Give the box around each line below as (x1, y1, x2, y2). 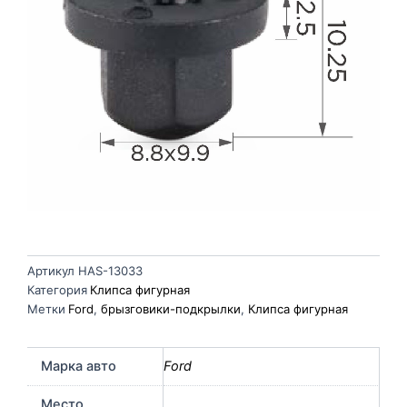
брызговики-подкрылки (101, 302, 241, 317)
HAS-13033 (78, 263, 143, 279)
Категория (27, 283, 87, 298)
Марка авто (40, 357, 116, 374)
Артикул (27, 263, 78, 279)
